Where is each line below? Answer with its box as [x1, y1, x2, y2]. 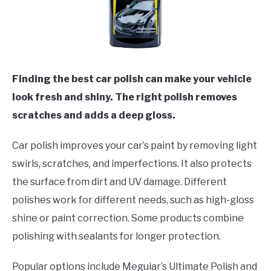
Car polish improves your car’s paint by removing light [12, 140, 257, 152]
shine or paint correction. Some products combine [12, 212, 244, 224]
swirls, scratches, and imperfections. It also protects [12, 158, 252, 170]
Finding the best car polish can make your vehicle [12, 73, 252, 85]
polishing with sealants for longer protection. [12, 230, 221, 243]
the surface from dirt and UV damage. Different [12, 176, 227, 188]
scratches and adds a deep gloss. [12, 109, 175, 122]
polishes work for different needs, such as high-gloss [12, 194, 254, 206]
